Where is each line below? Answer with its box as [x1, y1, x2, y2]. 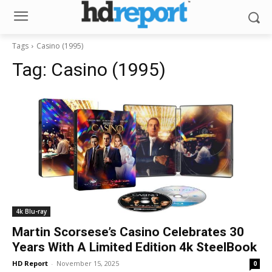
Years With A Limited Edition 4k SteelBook [12, 240, 257, 254]
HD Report [12, 259, 48, 268]
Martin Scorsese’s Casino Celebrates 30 [12, 225, 244, 239]
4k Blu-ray [16, 207, 47, 216]
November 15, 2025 [56, 259, 119, 268]
